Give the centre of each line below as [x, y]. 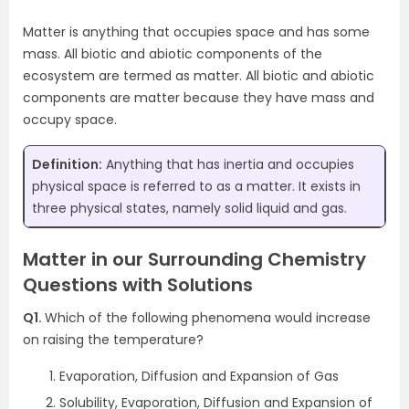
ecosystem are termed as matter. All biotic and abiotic [199, 76]
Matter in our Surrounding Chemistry [194, 259]
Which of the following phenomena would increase [208, 318]
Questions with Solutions [138, 285]
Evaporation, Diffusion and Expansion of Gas [199, 376]
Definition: [67, 164]
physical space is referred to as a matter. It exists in [196, 186]
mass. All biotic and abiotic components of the [173, 54]
